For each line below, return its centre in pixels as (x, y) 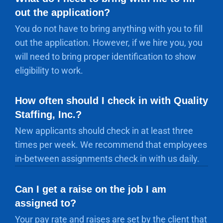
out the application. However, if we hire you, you (109, 43)
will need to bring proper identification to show (106, 56)
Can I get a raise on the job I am (91, 189)
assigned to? (46, 203)
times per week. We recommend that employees (111, 145)
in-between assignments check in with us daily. (107, 159)
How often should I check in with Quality (111, 101)
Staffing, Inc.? (48, 114)
